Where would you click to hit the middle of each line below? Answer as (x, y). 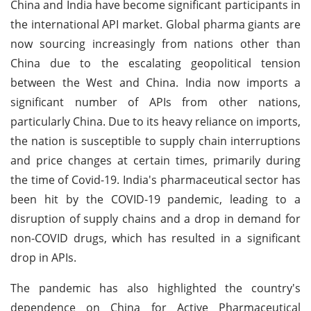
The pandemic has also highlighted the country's (155, 288)
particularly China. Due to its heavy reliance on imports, (155, 121)
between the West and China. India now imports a (155, 82)
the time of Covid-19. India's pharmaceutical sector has (155, 179)
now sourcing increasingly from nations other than (155, 43)
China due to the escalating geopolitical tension (155, 63)
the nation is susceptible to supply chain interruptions (155, 141)
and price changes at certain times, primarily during (155, 160)
